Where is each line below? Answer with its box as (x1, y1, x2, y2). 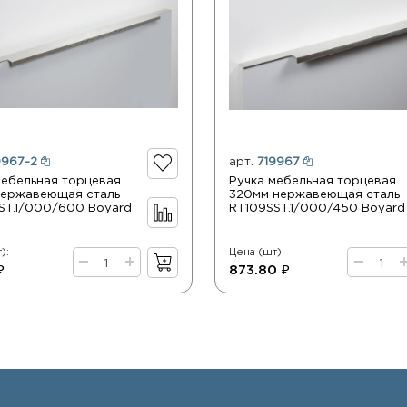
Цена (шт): (228, 247, 284, 257)
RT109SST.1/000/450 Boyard (228, 202, 405, 213)
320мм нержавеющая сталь (228, 188, 400, 200)
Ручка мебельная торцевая (228, 174, 396, 186)
